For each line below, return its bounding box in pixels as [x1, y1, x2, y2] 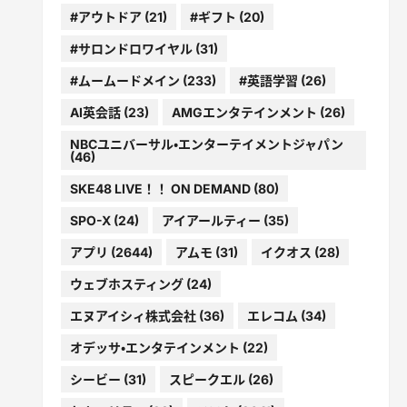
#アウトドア [69, 8, 142, 25]
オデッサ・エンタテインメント [69, 339, 240, 355]
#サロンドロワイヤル [69, 40, 193, 56]
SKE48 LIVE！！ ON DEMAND [69, 180, 251, 196]
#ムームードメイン [69, 72, 180, 88]
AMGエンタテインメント [171, 104, 317, 120]
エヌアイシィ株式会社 [69, 307, 196, 323]
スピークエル [168, 371, 245, 387]
